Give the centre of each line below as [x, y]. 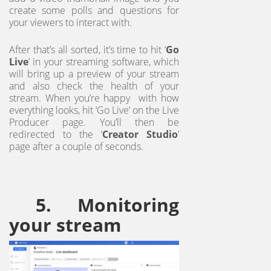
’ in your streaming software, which [104, 62]
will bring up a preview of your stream [94, 74]
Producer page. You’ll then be [94, 122]
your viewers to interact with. [72, 23]
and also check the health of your [94, 86]
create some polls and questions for [94, 11]
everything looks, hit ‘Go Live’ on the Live [94, 110]
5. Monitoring [94, 205]
